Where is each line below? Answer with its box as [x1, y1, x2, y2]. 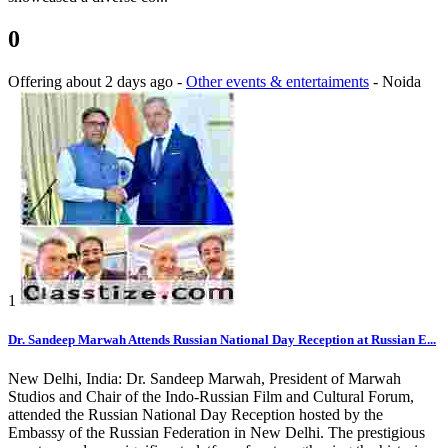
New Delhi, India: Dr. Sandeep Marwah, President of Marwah [8, 370, 401, 387]
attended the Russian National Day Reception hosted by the [8, 406, 383, 423]
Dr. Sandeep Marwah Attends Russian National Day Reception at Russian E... [8, 331, 436, 347]
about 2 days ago [66, 72, 177, 90]
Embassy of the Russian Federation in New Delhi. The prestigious [8, 424, 425, 441]
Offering [8, 72, 66, 90]
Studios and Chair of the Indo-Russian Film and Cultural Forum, [8, 388, 414, 405]
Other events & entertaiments [186, 72, 369, 90]
